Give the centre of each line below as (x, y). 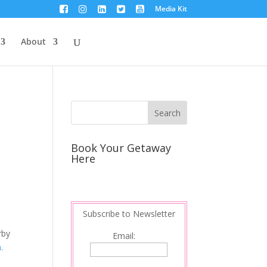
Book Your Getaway (121, 148)
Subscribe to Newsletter (129, 214)
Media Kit (171, 9)
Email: (129, 236)
